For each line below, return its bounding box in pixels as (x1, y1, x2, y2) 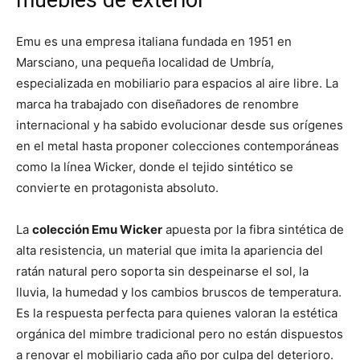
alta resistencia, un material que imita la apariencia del (16, 243, 323, 259)
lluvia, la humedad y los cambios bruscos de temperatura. (16, 284, 342, 301)
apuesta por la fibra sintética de (162, 222, 344, 238)
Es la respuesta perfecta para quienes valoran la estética (16, 305, 337, 321)
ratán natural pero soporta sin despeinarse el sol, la (16, 264, 309, 280)
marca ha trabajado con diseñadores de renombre (16, 96, 299, 112)
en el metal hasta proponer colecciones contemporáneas (16, 138, 339, 154)
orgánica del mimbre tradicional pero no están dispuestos (16, 326, 343, 342)
